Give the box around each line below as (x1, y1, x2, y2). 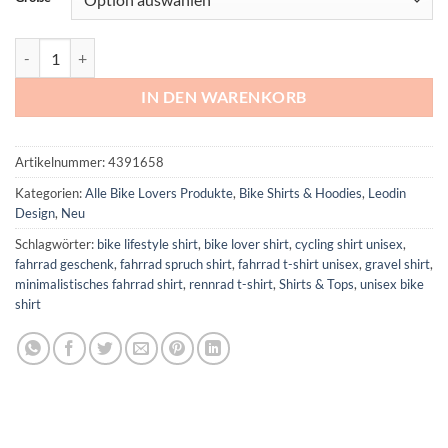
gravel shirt (365, 256, 430, 273)
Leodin (368, 185, 406, 202)
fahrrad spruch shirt (120, 256, 232, 273)
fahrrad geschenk (15, 256, 114, 273)
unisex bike (360, 276, 424, 293)
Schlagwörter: (15, 236, 97, 253)
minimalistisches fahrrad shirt (15, 276, 183, 293)
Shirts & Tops (279, 276, 354, 293)
